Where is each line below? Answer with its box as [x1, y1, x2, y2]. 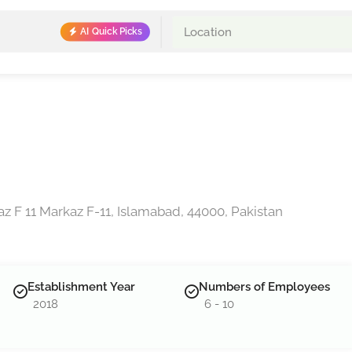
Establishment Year [27, 280, 136, 294]
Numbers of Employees [199, 280, 331, 294]
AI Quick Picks [80, 26, 142, 37]
